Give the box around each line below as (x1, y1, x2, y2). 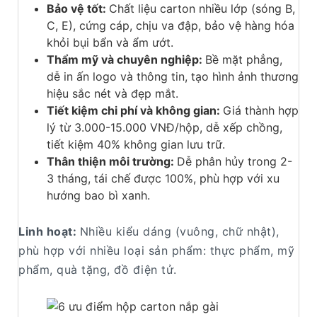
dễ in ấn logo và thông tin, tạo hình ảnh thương (47, 69, 299, 84)
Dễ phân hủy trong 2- (177, 154, 292, 169)
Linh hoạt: (18, 224, 80, 239)
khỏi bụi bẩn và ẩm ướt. (47, 35, 173, 50)
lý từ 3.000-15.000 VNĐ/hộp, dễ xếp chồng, (47, 120, 282, 135)
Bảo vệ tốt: (47, 1, 109, 16)
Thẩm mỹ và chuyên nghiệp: (47, 52, 205, 67)
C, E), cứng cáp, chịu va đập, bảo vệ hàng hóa (47, 18, 294, 33)
